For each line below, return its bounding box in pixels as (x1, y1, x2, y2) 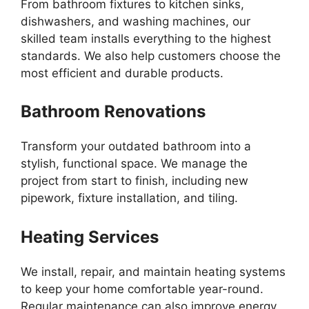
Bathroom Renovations (21, 101, 206, 121)
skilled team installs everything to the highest (21, 31, 271, 46)
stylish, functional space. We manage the (21, 157, 248, 170)
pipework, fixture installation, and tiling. (21, 191, 238, 205)
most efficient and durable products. (21, 66, 223, 80)
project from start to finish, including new (21, 174, 248, 188)
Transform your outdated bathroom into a (21, 139, 251, 153)
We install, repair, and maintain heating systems (21, 264, 286, 279)
